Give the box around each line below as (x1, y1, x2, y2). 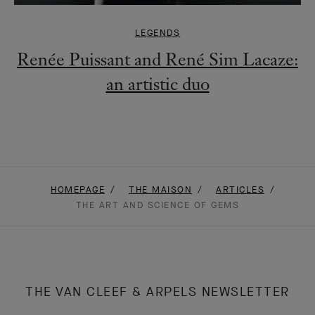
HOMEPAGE (51, 183, 105, 195)
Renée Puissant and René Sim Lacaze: (17, 47, 298, 70)
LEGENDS (134, 26, 181, 39)
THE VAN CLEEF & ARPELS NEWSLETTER (25, 283, 290, 300)
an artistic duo (105, 72, 210, 95)
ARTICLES (216, 183, 264, 195)
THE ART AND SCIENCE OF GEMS (75, 198, 240, 211)
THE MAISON (129, 183, 192, 195)
